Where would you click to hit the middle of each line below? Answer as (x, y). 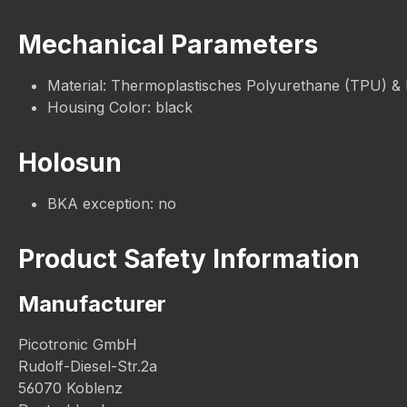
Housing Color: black (120, 107)
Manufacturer (92, 304)
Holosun (70, 163)
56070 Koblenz (70, 388)
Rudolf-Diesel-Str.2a (88, 366)
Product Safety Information (189, 259)
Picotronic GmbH (78, 344)
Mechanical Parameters (168, 45)
